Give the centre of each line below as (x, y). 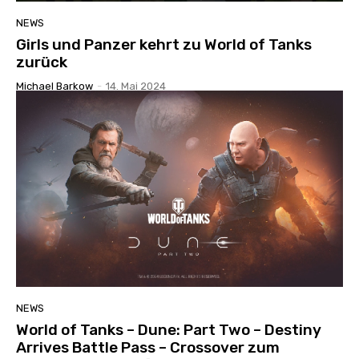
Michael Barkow (54, 86)
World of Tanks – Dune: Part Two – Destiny (169, 329)
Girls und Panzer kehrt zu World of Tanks (164, 44)
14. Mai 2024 (136, 86)
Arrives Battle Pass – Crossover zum (148, 347)
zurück (42, 62)
